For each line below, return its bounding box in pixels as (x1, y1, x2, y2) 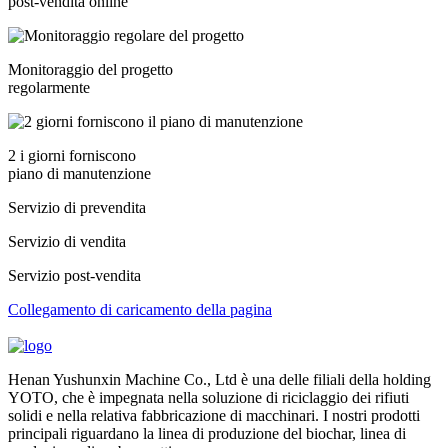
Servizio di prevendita (8, 199, 146, 217)
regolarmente (8, 79, 90, 97)
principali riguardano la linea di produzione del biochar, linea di (8, 425, 406, 443)
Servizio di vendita (8, 233, 126, 251)
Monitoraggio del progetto (8, 61, 173, 79)
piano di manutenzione (8, 165, 151, 183)
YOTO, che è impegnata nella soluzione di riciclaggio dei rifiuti (8, 389, 409, 407)
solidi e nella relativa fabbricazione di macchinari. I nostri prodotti (8, 407, 420, 425)
